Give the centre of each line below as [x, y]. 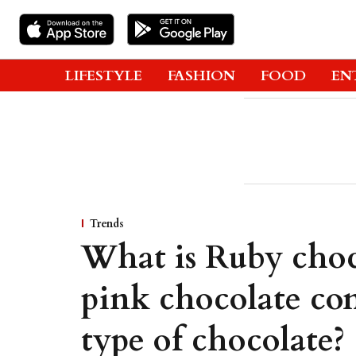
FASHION [201, 75]
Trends [107, 224]
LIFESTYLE [104, 75]
